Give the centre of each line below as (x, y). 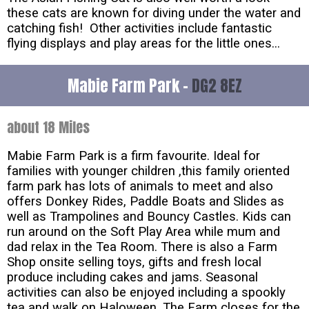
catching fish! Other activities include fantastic (139, 29)
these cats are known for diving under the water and (154, 13)
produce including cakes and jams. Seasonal (132, 278)
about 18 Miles (48, 128)
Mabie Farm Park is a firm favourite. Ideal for (133, 156)
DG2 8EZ (217, 86)
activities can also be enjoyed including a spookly (146, 293)
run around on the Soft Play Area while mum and (143, 232)
